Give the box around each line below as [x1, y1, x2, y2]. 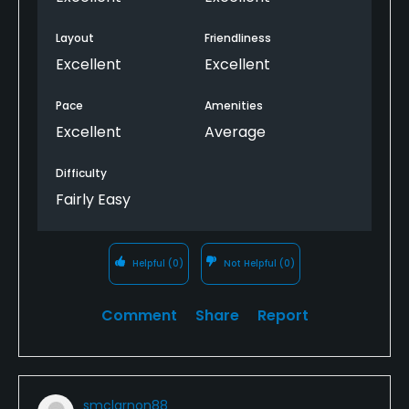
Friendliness [204, 29, 271, 46]
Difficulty [56, 164, 107, 181]
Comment [100, 304, 177, 326]
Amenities [204, 97, 263, 113]
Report [257, 304, 309, 326]
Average [204, 121, 266, 142]
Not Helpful [221, 256, 280, 270]
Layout [56, 29, 94, 46]
